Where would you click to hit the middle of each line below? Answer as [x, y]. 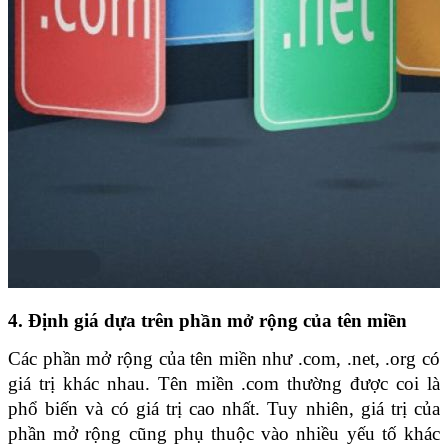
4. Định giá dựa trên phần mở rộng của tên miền [207, 320]
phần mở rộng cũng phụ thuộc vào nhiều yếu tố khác [224, 434]
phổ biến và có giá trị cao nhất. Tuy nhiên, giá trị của [224, 409]
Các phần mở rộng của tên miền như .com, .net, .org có [224, 359]
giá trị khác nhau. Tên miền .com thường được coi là [224, 384]
